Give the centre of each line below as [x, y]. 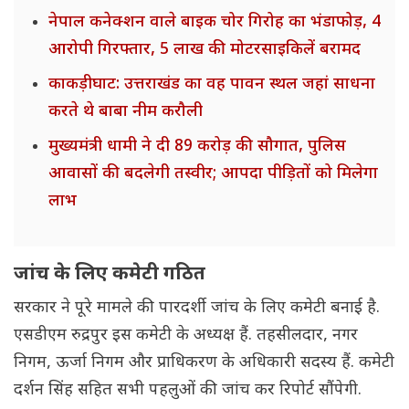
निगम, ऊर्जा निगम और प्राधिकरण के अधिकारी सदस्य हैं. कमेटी [204, 363]
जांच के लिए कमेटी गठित [110, 275]
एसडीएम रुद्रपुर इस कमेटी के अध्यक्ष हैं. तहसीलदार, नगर [186, 336]
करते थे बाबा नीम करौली [126, 112]
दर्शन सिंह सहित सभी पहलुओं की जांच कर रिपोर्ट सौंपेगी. [188, 391]
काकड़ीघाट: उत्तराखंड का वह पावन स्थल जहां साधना [212, 85]
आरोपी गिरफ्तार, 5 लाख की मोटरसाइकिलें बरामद [204, 50]
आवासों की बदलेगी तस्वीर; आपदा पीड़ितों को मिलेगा [213, 174]
